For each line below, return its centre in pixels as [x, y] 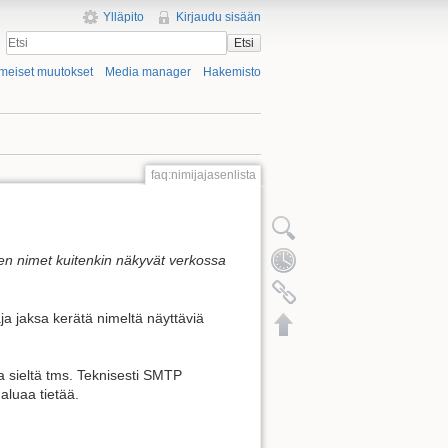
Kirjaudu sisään [218, 17]
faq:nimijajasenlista [203, 175]
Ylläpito [123, 17]
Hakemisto [232, 72]
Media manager [147, 72]
